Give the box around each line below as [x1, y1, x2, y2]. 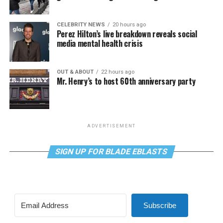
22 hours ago [101, 69, 134, 76]
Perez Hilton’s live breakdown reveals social [56, 28, 197, 40]
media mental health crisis [56, 37, 143, 50]
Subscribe [143, 201, 176, 210]
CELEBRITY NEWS [56, 21, 105, 28]
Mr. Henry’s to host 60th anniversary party [56, 75, 196, 88]
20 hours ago [112, 21, 146, 28]
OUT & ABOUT [56, 69, 94, 76]
